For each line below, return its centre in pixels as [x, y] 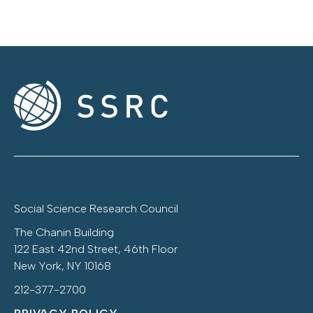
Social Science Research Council [96, 209]
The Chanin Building [64, 233]
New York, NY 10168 [63, 266]
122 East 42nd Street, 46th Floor [96, 249]
